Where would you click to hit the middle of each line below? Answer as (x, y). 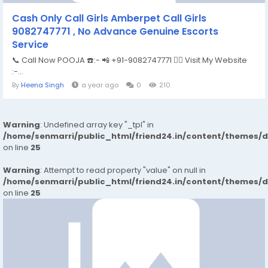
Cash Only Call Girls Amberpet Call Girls (109, 19)
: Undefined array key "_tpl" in (97, 125)
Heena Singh (42, 85)
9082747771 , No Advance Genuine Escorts (115, 32)
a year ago (100, 85)
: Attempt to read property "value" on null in (123, 170)
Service (30, 45)
